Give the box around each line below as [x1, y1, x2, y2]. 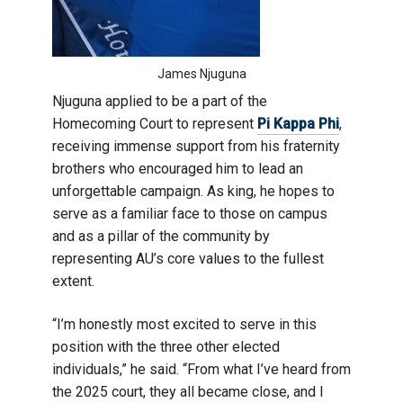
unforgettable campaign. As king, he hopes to [52, 182, 335, 200]
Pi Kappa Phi [257, 114, 339, 132]
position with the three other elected [52, 337, 280, 355]
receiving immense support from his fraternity [52, 137, 340, 155]
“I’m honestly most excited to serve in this [52, 315, 317, 333]
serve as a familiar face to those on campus [52, 204, 327, 222]
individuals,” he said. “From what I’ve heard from [52, 360, 351, 378]
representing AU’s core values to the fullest [52, 249, 324, 267]
